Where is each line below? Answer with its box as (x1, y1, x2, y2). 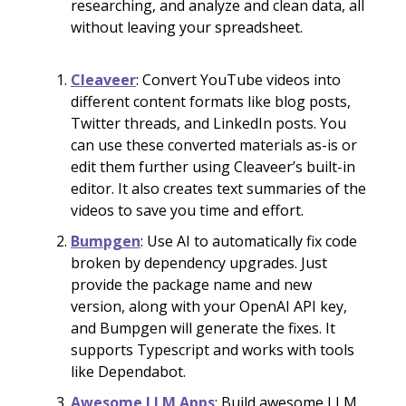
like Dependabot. (71, 361, 186, 382)
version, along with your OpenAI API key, (71, 295, 347, 316)
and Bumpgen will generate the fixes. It (71, 317, 335, 338)
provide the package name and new (71, 274, 312, 295)
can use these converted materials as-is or (71, 134, 357, 155)
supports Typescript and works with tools (71, 339, 354, 360)
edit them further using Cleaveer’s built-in (71, 156, 355, 177)
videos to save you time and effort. (71, 199, 304, 220)
